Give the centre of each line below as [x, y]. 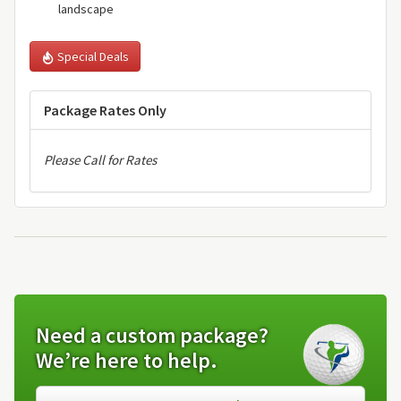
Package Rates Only [105, 110]
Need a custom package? [152, 335]
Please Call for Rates [100, 160]
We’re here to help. [127, 360]
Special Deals [92, 56]
